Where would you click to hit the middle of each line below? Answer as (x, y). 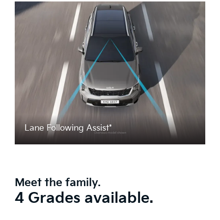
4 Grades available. (84, 199)
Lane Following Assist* (68, 128)
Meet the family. (58, 183)
